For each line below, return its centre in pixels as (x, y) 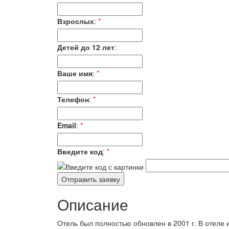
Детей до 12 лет (86, 47)
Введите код (80, 151)
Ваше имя (75, 73)
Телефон (73, 99)
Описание (93, 204)
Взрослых (76, 21)
